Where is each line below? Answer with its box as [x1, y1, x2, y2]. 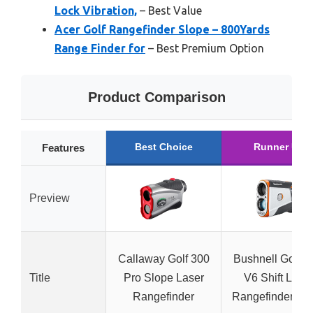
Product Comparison [87, 89, 226, 105]
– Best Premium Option [145, 42, 264, 54]
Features [42, 142, 85, 154]
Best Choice [134, 141, 193, 152]
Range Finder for [54, 42, 145, 54]
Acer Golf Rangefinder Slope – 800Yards [54, 23, 270, 36]
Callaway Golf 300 [117, 253, 210, 265]
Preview [29, 192, 70, 204]
